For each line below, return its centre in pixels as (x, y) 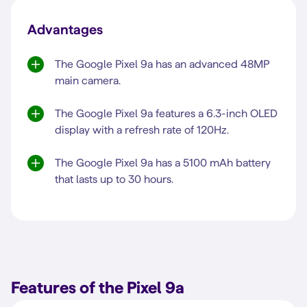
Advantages (65, 29)
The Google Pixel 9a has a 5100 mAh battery (163, 163)
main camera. (88, 81)
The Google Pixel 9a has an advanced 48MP (162, 64)
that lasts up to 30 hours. (114, 179)
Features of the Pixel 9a (98, 287)
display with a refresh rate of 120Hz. (142, 130)
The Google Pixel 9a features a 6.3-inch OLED (166, 113)
